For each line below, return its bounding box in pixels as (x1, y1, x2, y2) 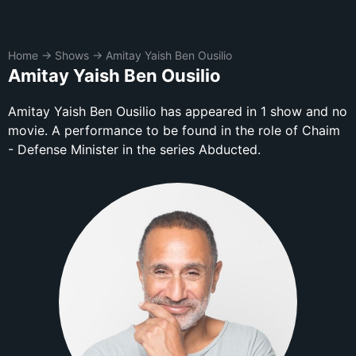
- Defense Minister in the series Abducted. (8, 141, 261, 157)
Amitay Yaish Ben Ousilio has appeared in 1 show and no (8, 103, 347, 119)
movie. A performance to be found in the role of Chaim (8, 122, 340, 138)
